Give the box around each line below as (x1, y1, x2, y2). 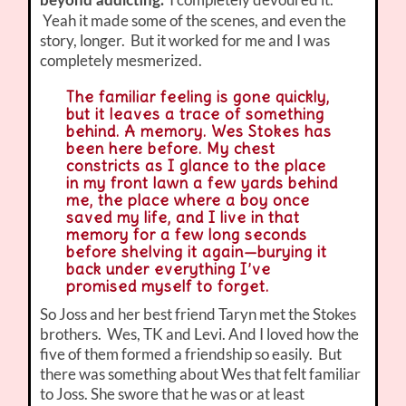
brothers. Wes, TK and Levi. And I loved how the (40, 324, 360, 344)
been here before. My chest (65, 139, 275, 159)
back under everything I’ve (65, 259, 271, 280)
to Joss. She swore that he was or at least (40, 384, 305, 404)
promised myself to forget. (65, 276, 269, 297)
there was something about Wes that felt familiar (40, 364, 362, 384)
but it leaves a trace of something (65, 104, 324, 125)
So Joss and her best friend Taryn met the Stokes (40, 304, 357, 324)
